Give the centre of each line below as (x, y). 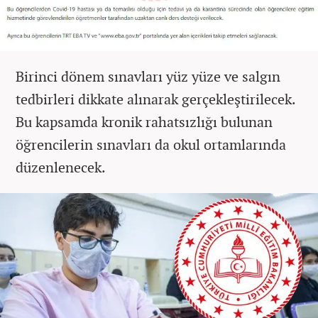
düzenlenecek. (62, 168)
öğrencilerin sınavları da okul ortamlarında (151, 145)
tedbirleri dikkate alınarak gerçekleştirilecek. (155, 99)
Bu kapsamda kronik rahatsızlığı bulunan (144, 122)
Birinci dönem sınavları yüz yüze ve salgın (148, 77)
